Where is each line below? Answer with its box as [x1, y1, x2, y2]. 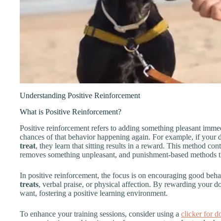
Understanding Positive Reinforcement [20, 91, 140, 100]
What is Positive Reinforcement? [20, 107, 121, 116]
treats [20, 180, 38, 188]
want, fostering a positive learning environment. [20, 188, 168, 197]
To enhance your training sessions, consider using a [20, 209, 181, 218]
